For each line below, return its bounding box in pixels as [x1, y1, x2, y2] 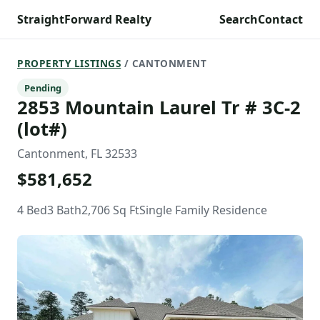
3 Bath [47, 202, 81, 218]
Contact [258, 11, 303, 27]
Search [219, 11, 258, 27]
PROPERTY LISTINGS [17, 56, 121, 70]
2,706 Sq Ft [81, 202, 139, 218]
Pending [24, 81, 61, 94]
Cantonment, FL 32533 [17, 146, 137, 161]
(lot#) [17, 116, 67, 141]
